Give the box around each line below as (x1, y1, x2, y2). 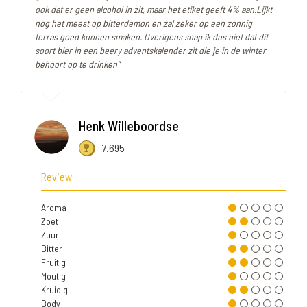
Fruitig (41, 256, 66, 269)
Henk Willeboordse (79, 117, 179, 134)
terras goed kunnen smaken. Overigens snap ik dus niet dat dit (35, 31, 268, 43)
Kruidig (41, 284, 68, 296)
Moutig (41, 270, 66, 282)
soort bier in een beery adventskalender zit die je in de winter (35, 45, 266, 57)
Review (41, 170, 72, 184)
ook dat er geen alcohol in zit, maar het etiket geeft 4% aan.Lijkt (35, 3, 272, 16)
